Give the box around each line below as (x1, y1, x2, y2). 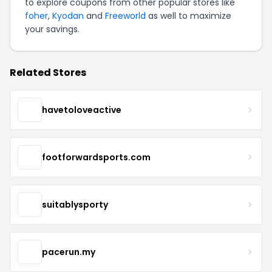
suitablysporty (42, 198, 108, 211)
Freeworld (105, 10, 146, 22)
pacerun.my (42, 245, 95, 258)
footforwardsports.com (42, 151, 151, 163)
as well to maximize (146, 10, 231, 22)
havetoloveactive (42, 103, 121, 116)
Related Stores (10, 66, 86, 80)
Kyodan (52, 10, 84, 22)
